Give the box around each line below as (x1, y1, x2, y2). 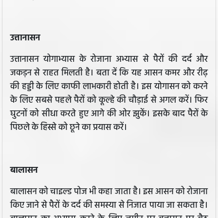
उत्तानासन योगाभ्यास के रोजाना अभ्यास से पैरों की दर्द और (10, 53, 208, 67)
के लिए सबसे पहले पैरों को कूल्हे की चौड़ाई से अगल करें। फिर (10, 93, 208, 108)
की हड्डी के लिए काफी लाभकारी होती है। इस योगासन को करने (10, 80, 208, 94)
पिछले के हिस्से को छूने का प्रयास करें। (10, 121, 127, 135)
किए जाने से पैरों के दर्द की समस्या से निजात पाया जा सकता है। (10, 199, 208, 213)
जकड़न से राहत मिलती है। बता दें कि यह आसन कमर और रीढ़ (10, 66, 208, 81)
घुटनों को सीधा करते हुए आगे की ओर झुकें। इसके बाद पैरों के (10, 107, 208, 122)
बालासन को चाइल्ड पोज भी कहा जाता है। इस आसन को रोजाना (10, 185, 208, 200)
